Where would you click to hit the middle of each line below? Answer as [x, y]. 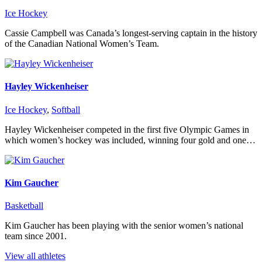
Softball [66, 109]
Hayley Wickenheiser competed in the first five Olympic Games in [127, 129]
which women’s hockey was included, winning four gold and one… [130, 140]
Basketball [24, 206]
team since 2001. [36, 236]
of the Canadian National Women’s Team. [82, 44]
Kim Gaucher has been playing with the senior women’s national [124, 226]
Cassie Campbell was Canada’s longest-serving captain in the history [131, 33]
